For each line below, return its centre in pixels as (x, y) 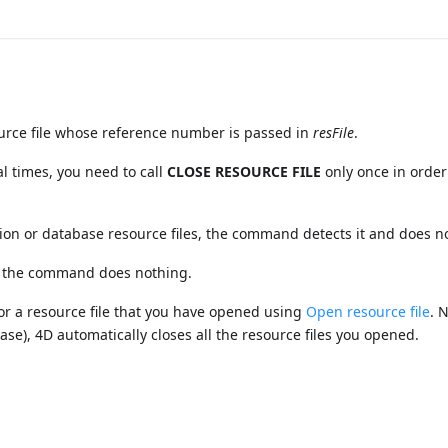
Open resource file (368, 311)
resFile (334, 132)
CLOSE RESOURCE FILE (244, 171)
